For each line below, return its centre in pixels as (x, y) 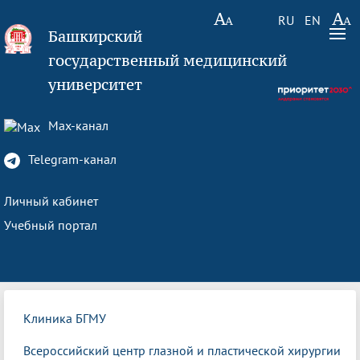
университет (96, 84)
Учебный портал (51, 225)
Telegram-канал (71, 159)
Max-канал (77, 125)
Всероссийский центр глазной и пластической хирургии (182, 350)
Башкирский (96, 36)
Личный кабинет (51, 201)
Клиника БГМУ (65, 318)
